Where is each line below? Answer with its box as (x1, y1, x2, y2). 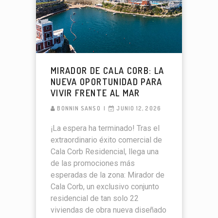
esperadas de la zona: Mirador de (51, 170, 164, 180)
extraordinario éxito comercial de (51, 135, 162, 145)
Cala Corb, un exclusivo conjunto (51, 182, 159, 191)
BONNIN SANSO (57, 104, 101, 112)
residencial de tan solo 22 (51, 193, 139, 203)
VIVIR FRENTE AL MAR (51, 87, 140, 98)
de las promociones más (51, 158, 135, 168)
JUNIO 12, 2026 (116, 104, 162, 112)
